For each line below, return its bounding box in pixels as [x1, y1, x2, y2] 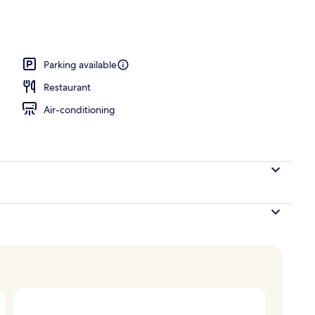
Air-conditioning [44, 103, 115, 116]
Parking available [44, 58, 117, 71]
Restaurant [44, 80, 91, 94]
